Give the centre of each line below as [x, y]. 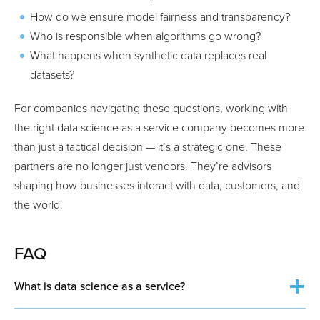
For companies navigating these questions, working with [151, 108]
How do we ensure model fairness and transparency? [160, 17]
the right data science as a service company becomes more [159, 127]
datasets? [52, 75]
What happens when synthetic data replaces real [148, 55]
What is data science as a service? [100, 286]
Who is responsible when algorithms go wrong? [145, 36]
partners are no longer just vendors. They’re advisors [143, 166]
